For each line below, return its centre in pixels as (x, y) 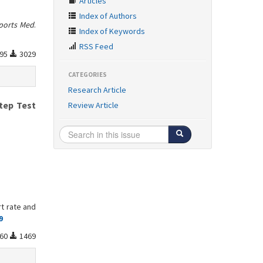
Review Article (93, 105)
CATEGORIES (87, 75)
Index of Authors (107, 16)
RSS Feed (95, 46)
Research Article (97, 90)
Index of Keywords (111, 31)
